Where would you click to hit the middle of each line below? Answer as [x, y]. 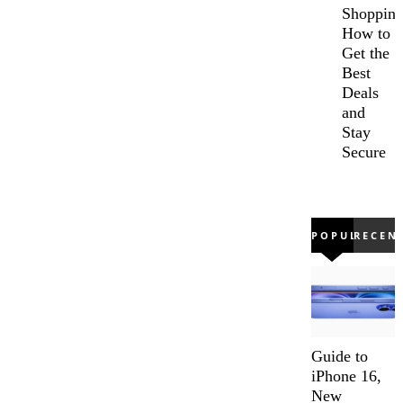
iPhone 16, [347, 376]
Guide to [340, 357]
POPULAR [345, 236]
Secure [364, 152]
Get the [366, 54]
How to [367, 34]
